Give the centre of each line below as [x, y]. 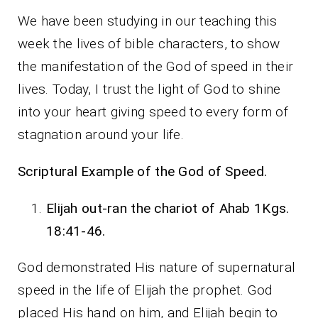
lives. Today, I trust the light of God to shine [149, 89]
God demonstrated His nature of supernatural [157, 267]
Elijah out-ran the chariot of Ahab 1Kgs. [168, 208]
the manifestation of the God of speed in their [156, 66]
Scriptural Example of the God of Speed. [143, 171]
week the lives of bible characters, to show [149, 43]
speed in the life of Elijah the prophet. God [145, 290]
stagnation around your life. [101, 134]
